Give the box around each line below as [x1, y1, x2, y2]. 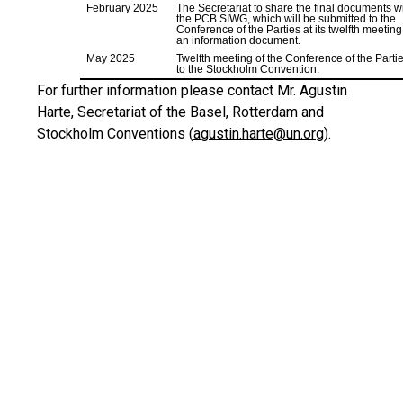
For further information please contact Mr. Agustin [37, 82, 347, 99]
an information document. [176, 34, 301, 47]
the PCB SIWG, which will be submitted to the [176, 13, 397, 25]
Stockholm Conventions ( [37, 125, 193, 142]
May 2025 [86, 52, 136, 65]
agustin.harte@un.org [193, 125, 324, 142]
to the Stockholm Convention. [176, 63, 320, 76]
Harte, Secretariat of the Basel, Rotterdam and [37, 103, 324, 121]
